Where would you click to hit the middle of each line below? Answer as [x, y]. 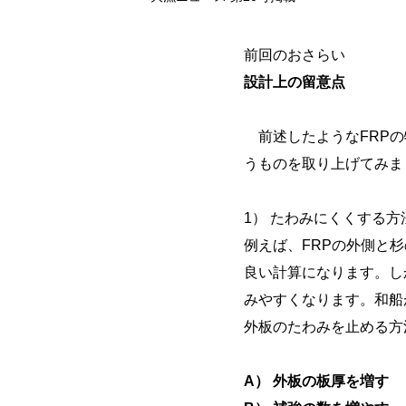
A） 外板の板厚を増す [317, 381]
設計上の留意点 [295, 82]
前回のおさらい [295, 55]
